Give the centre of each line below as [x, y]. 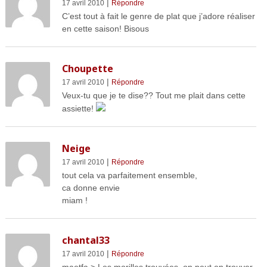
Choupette [87, 69]
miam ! [74, 201]
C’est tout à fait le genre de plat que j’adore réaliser [158, 16]
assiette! [79, 109]
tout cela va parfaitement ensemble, [129, 176]
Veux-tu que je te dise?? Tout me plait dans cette [153, 96]
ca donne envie [91, 188]
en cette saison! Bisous [105, 29]
